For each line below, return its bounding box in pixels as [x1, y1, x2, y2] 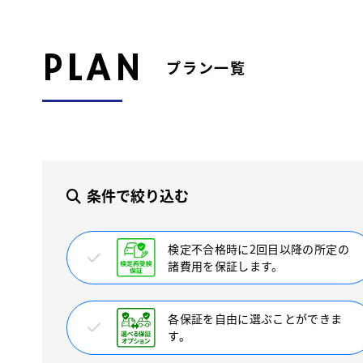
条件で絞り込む [87, 185, 189, 206]
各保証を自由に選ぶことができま [168, 310, 343, 327]
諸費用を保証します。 [168, 258, 284, 275]
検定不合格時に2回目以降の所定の [168, 241, 349, 258]
